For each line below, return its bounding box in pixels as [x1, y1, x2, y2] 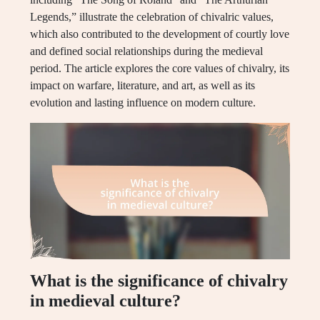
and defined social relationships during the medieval [30, 45, 263, 57]
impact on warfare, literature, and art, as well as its [30, 79, 255, 91]
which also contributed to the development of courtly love [30, 28, 289, 40]
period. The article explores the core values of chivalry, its [30, 62, 289, 74]
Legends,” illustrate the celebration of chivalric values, [30, 11, 274, 23]
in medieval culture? [30, 291, 181, 311]
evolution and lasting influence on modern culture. [30, 96, 256, 109]
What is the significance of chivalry [30, 271, 288, 291]
